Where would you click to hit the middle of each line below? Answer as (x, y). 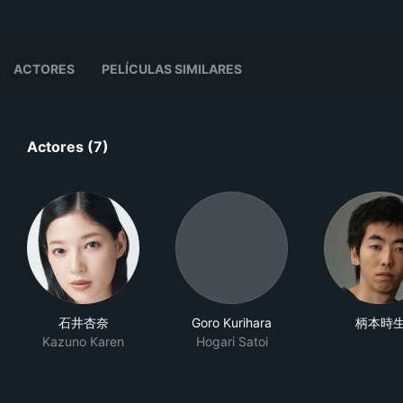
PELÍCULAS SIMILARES (172, 69)
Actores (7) (68, 147)
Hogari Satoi (232, 341)
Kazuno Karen (83, 341)
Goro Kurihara (232, 322)
